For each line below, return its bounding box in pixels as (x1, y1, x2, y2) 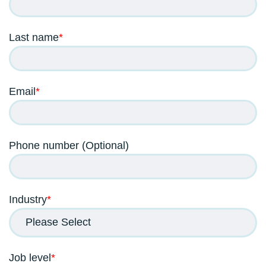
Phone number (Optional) (9, 139, 129, 151)
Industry (9, 193, 47, 205)
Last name (9, 31, 59, 43)
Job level (9, 251, 51, 264)
